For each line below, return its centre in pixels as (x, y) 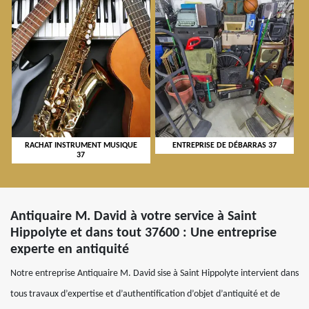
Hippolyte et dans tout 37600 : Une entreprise (143, 233)
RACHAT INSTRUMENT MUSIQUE (81, 146)
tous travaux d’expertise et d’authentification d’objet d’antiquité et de (145, 295)
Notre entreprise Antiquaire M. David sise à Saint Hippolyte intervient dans (154, 274)
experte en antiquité (70, 250)
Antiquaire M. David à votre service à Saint (133, 217)
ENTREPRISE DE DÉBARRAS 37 (224, 146)
